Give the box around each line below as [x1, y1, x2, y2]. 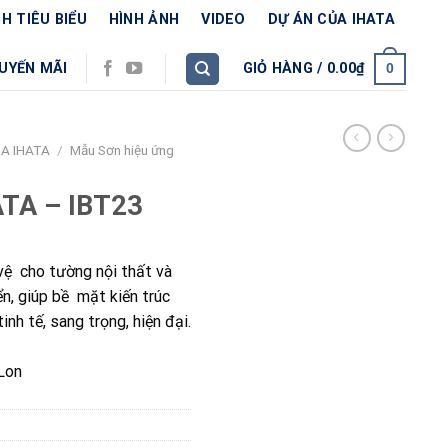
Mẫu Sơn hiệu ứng [70, 142, 175, 158]
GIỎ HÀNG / [242, 60, 327, 78]
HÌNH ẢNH [108, 10, 180, 28]
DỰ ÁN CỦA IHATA [267, 10, 395, 28]
